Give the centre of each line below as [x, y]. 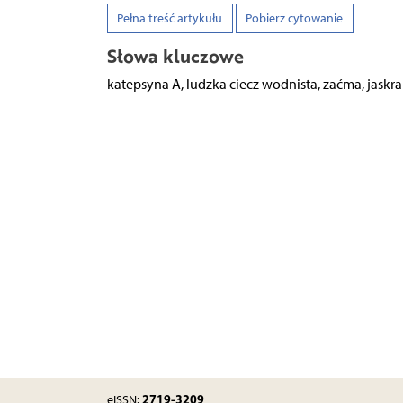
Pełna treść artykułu [170, 19]
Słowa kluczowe [175, 57]
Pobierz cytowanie [294, 19]
